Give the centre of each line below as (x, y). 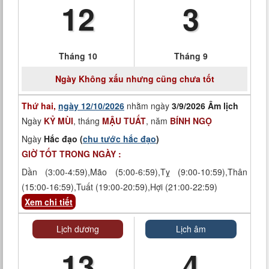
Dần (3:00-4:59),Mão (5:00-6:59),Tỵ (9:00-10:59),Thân (134, 172)
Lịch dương (78, 229)
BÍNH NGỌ (191, 121)
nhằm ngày (148, 106)
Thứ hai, (40, 106)
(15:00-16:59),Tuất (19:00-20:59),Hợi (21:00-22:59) (119, 187)
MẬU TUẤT (124, 121)
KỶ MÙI (59, 121)
